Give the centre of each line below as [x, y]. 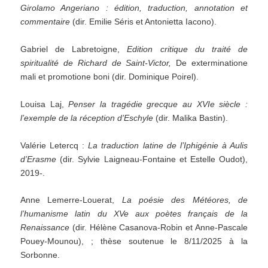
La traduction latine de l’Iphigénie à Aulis [168, 145]
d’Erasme [39, 159]
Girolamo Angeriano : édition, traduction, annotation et [134, 8]
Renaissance [45, 228]
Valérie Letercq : [54, 145]
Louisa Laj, [45, 104]
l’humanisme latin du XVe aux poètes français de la [134, 214]
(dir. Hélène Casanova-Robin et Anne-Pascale [159, 228]
